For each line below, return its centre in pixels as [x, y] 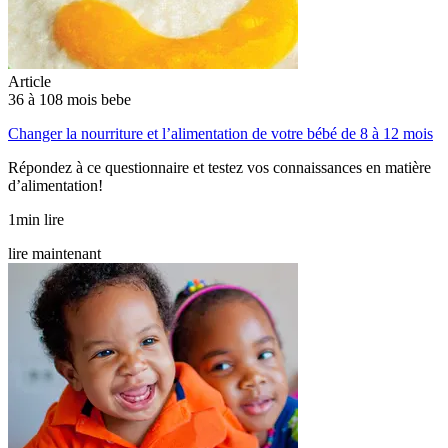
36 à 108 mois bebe [69, 99]
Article [29, 81]
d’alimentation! [55, 185]
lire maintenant [54, 253]
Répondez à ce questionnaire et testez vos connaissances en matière [219, 167]
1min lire [36, 219]
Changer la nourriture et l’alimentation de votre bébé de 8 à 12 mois [220, 133]
